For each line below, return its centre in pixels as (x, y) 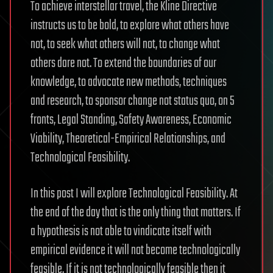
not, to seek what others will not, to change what (125, 44)
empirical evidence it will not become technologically (135, 250)
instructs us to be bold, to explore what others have (130, 26)
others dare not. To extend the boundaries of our (123, 63)
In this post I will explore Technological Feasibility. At (134, 194)
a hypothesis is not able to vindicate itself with (121, 232)
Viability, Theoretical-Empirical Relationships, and (128, 139)
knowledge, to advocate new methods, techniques (129, 82)
